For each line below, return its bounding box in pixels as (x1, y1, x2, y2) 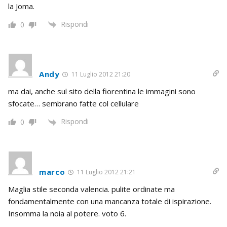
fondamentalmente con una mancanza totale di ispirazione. (8, 196, 211, 206)
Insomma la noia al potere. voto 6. (8, 208, 126, 218)
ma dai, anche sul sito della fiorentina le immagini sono (8, 86, 196, 97)
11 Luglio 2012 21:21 (75, 167, 136, 176)
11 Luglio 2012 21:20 (69, 70, 130, 79)
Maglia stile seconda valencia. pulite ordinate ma (8, 183, 175, 194)
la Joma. (8, 1, 34, 12)
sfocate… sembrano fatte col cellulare (8, 98, 139, 109)
